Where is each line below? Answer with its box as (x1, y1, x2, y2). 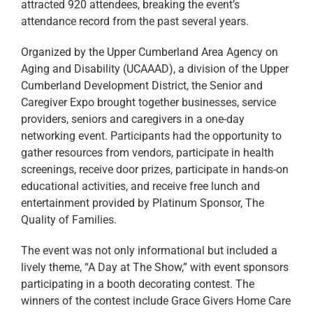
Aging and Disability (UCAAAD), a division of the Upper (21, 62, 289, 76)
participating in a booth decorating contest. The (21, 277, 254, 291)
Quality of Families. (21, 213, 117, 227)
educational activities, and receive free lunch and (21, 180, 260, 194)
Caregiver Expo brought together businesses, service (21, 96, 276, 110)
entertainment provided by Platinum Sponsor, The (21, 196, 264, 210)
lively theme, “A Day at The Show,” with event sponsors (21, 261, 289, 275)
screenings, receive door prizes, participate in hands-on (21, 163, 289, 177)
